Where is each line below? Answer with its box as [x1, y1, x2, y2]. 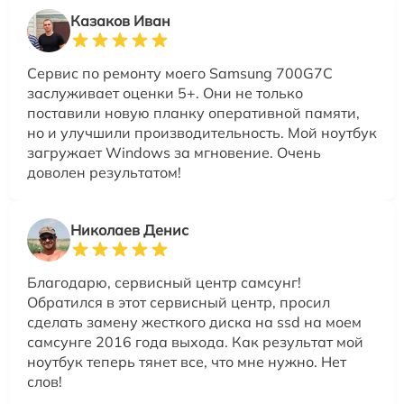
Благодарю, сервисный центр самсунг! [27, 273, 301, 292]
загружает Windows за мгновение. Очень [27, 143, 321, 162]
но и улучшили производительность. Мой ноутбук [27, 124, 377, 142]
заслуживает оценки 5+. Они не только [27, 84, 303, 103]
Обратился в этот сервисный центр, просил [27, 293, 330, 312]
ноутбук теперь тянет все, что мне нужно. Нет [27, 353, 346, 372]
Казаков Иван [70, 12, 170, 31]
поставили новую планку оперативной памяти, [27, 104, 360, 123]
